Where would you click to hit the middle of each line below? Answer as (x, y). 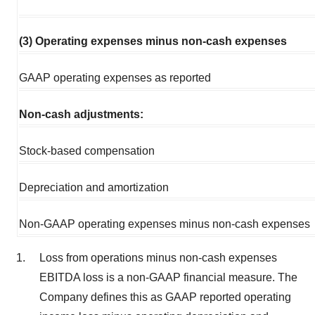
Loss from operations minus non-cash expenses (158, 257)
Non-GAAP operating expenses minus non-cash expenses (165, 224)
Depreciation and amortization (94, 187)
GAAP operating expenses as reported (115, 77)
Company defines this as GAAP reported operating (165, 297)
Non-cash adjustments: (81, 114)
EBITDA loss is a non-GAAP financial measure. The (168, 277)
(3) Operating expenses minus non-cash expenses (153, 41)
